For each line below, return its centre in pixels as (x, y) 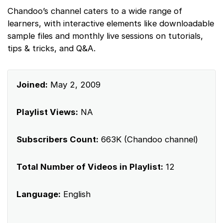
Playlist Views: (47, 112)
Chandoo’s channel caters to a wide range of (95, 11)
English (76, 194)
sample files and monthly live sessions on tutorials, (105, 36)
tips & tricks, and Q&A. (52, 49)
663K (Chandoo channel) (148, 140)
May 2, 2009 (74, 85)
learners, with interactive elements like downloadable (111, 24)
